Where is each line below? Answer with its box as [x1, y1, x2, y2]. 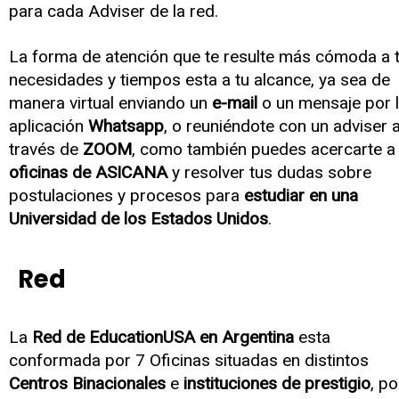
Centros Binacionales [9, 373, 166, 395]
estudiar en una [244, 185, 358, 207]
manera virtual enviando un [9, 93, 212, 114]
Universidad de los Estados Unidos [9, 208, 268, 230]
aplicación [9, 116, 88, 137]
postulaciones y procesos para [9, 185, 244, 207]
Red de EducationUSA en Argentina [32, 327, 294, 348]
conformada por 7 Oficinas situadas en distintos [9, 350, 369, 371]
